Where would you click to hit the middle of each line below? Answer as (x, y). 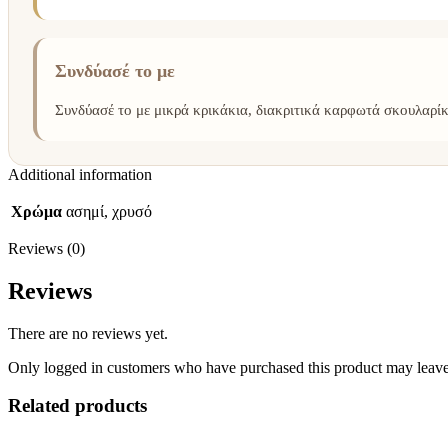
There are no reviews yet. (88, 333)
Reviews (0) (46, 248)
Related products (77, 406)
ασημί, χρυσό (109, 211)
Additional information (80, 174)
